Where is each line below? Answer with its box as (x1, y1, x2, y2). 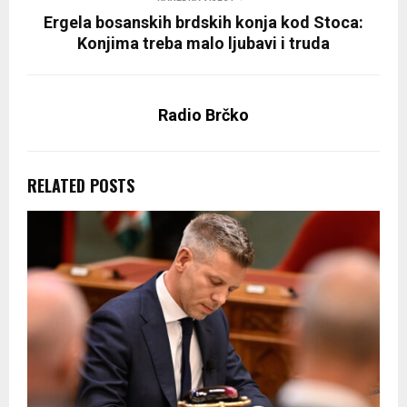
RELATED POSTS (27, 174, 134, 198)
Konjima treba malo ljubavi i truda (77, 34, 330, 54)
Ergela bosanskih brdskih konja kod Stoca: (44, 13, 363, 33)
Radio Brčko (158, 105, 249, 125)
